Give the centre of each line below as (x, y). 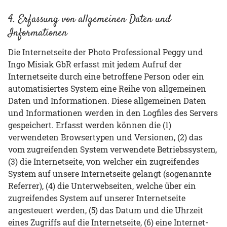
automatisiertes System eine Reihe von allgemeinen (107, 89)
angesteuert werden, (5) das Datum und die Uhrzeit (106, 210)
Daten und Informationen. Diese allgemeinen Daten (107, 101)
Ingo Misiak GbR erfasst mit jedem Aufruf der (95, 64)
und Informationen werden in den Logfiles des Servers (113, 113)
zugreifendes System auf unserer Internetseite (97, 198)
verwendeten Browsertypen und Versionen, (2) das (105, 137)
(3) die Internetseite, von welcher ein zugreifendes (104, 162)
